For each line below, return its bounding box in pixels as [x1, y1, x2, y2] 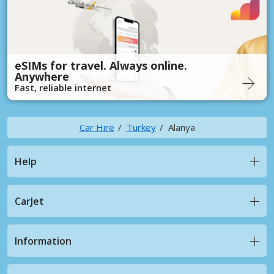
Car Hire [79, 120, 114, 133]
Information [15, 234, 72, 248]
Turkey [126, 120, 156, 133]
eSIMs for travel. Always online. [15, 57, 187, 73]
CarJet [15, 194, 44, 208]
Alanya [168, 120, 195, 133]
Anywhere [15, 68, 69, 84]
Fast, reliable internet [15, 81, 111, 94]
